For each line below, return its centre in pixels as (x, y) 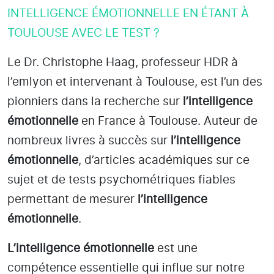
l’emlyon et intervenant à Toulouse (101, 82)
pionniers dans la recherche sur (95, 102)
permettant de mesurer (72, 199)
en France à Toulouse (138, 121)
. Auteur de (228, 121)
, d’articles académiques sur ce (164, 160)
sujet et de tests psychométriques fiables (121, 180)
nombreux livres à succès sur (89, 141)
